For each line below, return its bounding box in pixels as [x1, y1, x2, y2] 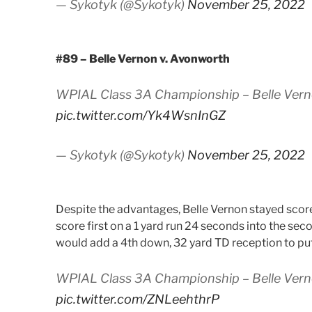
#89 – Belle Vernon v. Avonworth [56, 52, 230, 65]
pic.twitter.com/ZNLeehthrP [56, 291, 219, 306]
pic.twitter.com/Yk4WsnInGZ [56, 107, 226, 123]
